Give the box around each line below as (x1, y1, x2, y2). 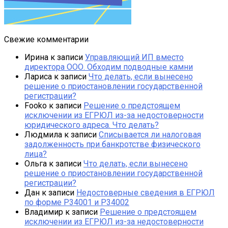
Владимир (24, 207, 63, 217)
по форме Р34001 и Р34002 (24, 197, 129, 207)
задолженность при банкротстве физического (24, 139, 201, 149)
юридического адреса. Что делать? (24, 120, 159, 130)
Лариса (24, 71, 52, 81)
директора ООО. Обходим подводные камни (24, 62, 193, 72)
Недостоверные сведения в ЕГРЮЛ (76, 187, 215, 197)
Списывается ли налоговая (99, 129, 201, 139)
